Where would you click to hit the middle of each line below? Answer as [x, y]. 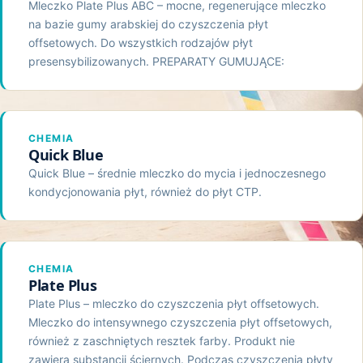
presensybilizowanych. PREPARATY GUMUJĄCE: [156, 61]
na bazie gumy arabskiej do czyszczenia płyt [148, 23]
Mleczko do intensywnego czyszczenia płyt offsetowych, [180, 322]
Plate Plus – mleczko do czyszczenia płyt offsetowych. [174, 303]
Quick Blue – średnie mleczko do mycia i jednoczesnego [177, 173]
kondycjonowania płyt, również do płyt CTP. [145, 191]
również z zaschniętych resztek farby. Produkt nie [162, 340]
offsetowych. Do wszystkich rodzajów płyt [141, 42]
